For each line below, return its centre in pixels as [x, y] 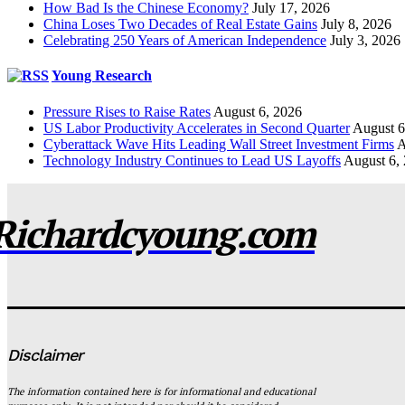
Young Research [102, 76]
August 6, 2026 [258, 111]
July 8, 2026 [356, 24]
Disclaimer [45, 354]
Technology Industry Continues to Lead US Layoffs [192, 160]
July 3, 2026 [365, 41]
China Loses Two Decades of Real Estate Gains [180, 24]
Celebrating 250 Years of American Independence [185, 41]
